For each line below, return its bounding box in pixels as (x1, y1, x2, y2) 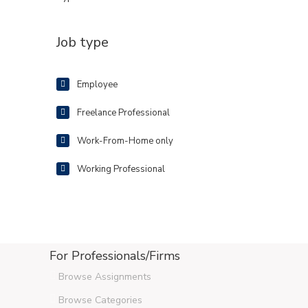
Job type (56, 33, 109, 52)
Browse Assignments (58, 270, 151, 283)
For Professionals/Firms (49, 247, 180, 264)
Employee (77, 78, 118, 91)
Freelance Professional (77, 107, 170, 119)
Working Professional (77, 163, 165, 175)
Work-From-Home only (77, 135, 173, 147)
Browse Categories (58, 294, 142, 307)
